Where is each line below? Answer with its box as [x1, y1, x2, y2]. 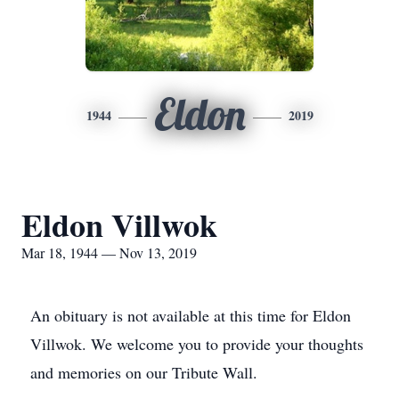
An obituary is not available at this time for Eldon [30, 305, 351, 326]
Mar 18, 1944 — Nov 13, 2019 [21, 243, 197, 262]
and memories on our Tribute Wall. [30, 362, 257, 383]
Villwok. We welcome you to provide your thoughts [30, 333, 363, 354]
